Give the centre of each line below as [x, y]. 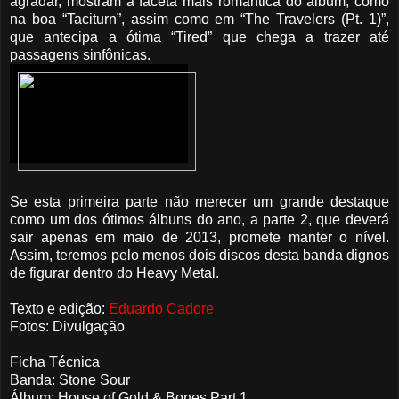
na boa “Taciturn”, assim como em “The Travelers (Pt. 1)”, [199, 19]
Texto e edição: [59, 308]
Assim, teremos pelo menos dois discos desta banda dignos [199, 255]
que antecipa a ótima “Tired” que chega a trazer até [199, 37]
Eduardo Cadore [161, 308]
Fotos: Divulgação [67, 326]
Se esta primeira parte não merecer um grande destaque [199, 201]
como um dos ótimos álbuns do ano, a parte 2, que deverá [199, 219]
